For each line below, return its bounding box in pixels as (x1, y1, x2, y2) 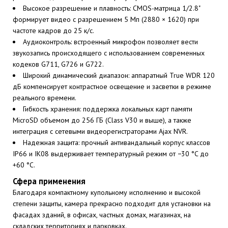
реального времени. (13, 93, 76, 102)
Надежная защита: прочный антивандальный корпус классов (23, 138, 210, 147)
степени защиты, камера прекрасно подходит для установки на (13, 199, 211, 208)
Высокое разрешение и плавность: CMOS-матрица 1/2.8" (23, 4, 200, 13)
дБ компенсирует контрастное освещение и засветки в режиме (13, 82, 211, 91)
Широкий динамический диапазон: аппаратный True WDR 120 (23, 71, 215, 80)
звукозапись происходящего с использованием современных (13, 48, 205, 58)
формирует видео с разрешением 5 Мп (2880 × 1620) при (13, 15, 199, 24)
